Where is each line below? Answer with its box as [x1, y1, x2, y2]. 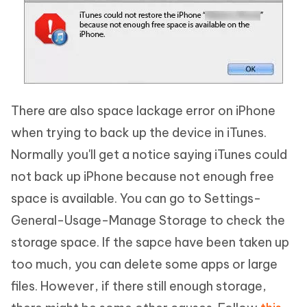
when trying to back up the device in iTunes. [11, 125, 267, 141]
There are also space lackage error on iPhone [11, 103, 275, 119]
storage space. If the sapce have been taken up [11, 234, 289, 251]
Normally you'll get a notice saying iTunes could [11, 147, 287, 163]
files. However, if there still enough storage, [11, 278, 267, 295]
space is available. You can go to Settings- [11, 191, 261, 207]
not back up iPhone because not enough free [11, 169, 274, 185]
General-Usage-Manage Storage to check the [11, 212, 285, 229]
